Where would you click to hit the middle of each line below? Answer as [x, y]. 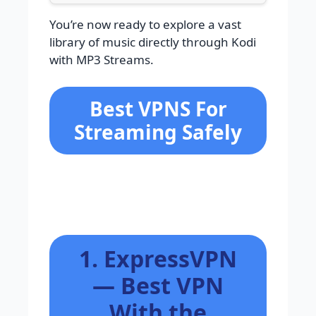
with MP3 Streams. [102, 60]
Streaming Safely [158, 132]
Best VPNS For [158, 108]
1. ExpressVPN [158, 258]
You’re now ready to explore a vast [145, 25]
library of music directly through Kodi [153, 42]
